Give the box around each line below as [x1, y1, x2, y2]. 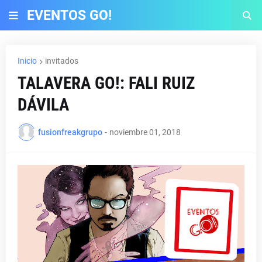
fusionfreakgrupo [38, 127, 102, 137]
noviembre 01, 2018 [109, 127, 181, 137]
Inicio [18, 56, 37, 65]
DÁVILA [18, 95, 69, 115]
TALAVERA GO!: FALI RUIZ [18, 73, 195, 93]
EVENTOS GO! [27, 7, 112, 23]
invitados [45, 56, 78, 65]
